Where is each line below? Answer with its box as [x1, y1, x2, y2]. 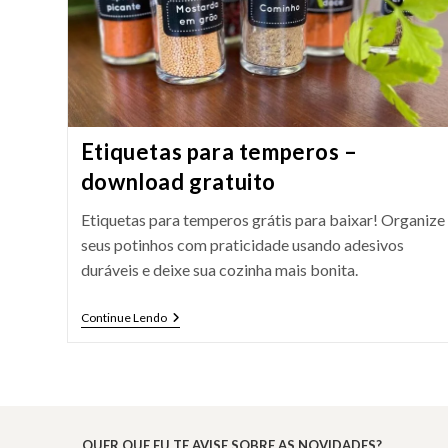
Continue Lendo [80, 309, 167, 325]
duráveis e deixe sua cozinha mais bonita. [80, 259, 358, 279]
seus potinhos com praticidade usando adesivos [80, 234, 404, 254]
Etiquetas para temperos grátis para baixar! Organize [80, 209, 445, 229]
